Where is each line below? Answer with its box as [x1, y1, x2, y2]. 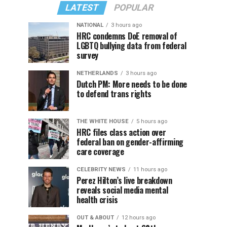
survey [77, 49, 99, 61]
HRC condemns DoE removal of [77, 30, 177, 42]
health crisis [77, 194, 118, 206]
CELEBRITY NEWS [77, 166, 126, 173]
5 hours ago [136, 118, 167, 125]
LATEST [64, 3, 100, 13]
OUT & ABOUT [77, 214, 114, 221]
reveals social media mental [77, 184, 168, 196]
